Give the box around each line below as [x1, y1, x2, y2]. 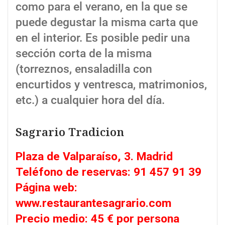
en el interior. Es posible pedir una [16, 31, 190, 45]
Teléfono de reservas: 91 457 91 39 [16, 165, 201, 179]
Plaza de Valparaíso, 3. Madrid [16, 149, 173, 163]
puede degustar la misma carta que [16, 16, 198, 30]
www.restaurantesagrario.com [16, 196, 171, 210]
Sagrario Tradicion [16, 124, 124, 139]
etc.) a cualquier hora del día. [16, 93, 165, 107]
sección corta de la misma [16, 47, 152, 61]
